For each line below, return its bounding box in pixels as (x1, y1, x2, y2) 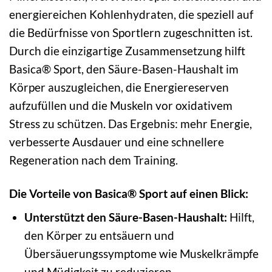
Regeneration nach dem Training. (9, 152, 178, 167)
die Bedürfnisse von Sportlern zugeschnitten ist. (9, 25, 253, 39)
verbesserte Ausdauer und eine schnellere (9, 134, 224, 149)
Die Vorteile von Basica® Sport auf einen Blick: (9, 186, 248, 200)
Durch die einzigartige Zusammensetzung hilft (9, 43, 245, 58)
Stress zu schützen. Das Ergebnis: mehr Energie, (9, 116, 252, 131)
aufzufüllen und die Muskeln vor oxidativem (9, 98, 233, 112)
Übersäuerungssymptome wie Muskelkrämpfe (24, 246, 259, 261)
